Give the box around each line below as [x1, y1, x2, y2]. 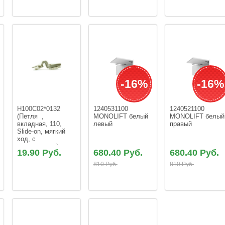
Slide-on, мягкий [17, 128, 67, 136]
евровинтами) [17, 143, 58, 151]
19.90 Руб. [17, 148, 61, 158]
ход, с [17, 135, 38, 143]
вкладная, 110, [17, 120, 64, 128]
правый [170, 120, 192, 128]
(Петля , [17, 113, 46, 121]
